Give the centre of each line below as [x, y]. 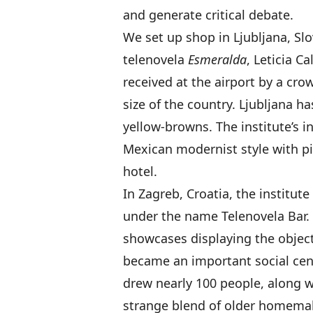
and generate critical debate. [208, 15]
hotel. [140, 171]
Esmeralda [217, 59]
